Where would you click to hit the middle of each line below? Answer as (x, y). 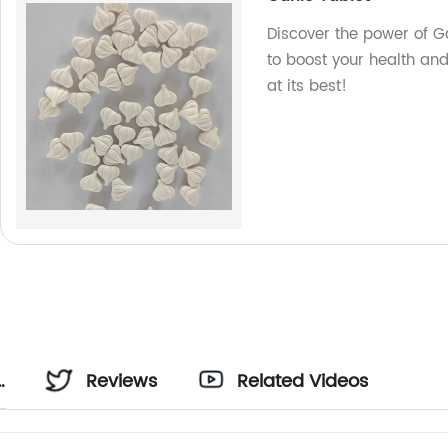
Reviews (121, 381)
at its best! (307, 86)
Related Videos (302, 381)
